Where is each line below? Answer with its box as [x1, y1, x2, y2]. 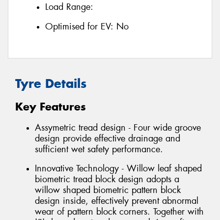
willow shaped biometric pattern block [35, 184, 181, 196]
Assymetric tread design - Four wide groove [35, 121, 201, 134]
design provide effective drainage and [35, 132, 180, 144]
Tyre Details [15, 75, 86, 91]
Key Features [15, 100, 86, 114]
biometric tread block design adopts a [35, 173, 179, 186]
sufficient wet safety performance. [35, 143, 163, 155]
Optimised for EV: [45, 21, 116, 32]
